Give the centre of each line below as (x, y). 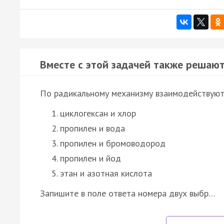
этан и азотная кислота (106, 173)
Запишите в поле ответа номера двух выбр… (128, 193)
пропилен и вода (92, 128)
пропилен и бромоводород (113, 143)
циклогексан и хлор (98, 113)
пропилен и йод (90, 158)
